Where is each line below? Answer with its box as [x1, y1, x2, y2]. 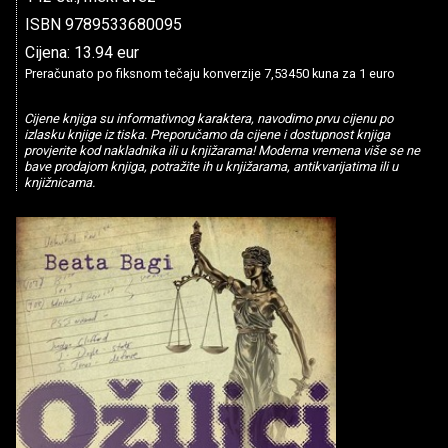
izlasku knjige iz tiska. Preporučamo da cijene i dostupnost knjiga [23, 127, 390, 143]
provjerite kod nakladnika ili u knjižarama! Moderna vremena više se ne [23, 143, 420, 159]
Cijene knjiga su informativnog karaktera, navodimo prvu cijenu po [23, 111, 393, 127]
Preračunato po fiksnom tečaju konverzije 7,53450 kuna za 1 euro [25, 66, 395, 81]
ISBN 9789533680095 [25, 15, 182, 34]
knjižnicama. [23, 175, 95, 191]
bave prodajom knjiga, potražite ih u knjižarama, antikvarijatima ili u [23, 159, 398, 175]
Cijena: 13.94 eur [25, 43, 139, 62]
